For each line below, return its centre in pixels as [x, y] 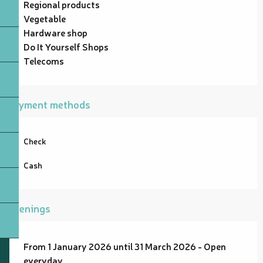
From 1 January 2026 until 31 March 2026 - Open [125, 246]
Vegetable [45, 18]
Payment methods [48, 104]
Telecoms [44, 60]
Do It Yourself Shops [66, 46]
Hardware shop [55, 32]
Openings [28, 208]
